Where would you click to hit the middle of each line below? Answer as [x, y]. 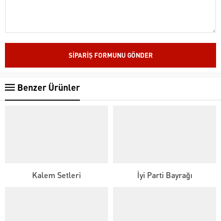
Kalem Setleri [56, 175]
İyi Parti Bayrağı [165, 175]
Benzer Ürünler [49, 87]
